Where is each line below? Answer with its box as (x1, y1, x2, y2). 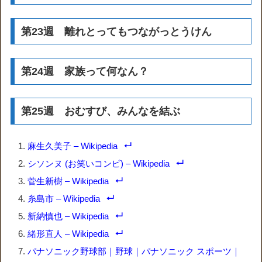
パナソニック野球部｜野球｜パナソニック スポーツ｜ (27, 246, 241, 256)
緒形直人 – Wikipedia (27, 228, 109, 239)
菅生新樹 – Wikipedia (27, 175, 109, 186)
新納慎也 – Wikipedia (27, 211, 109, 221)
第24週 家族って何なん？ (21, 65, 149, 77)
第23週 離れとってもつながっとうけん (21, 25, 212, 37)
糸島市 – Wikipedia (27, 193, 101, 204)
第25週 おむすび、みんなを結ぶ (21, 105, 181, 118)
